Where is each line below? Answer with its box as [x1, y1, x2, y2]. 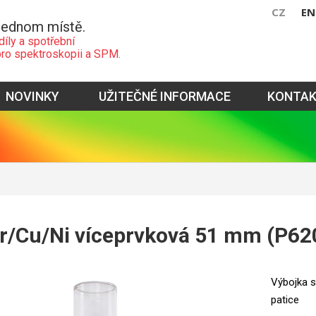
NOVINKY [6, 89, 59, 104]
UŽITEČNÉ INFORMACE [99, 89, 231, 104]
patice [271, 293, 299, 306]
